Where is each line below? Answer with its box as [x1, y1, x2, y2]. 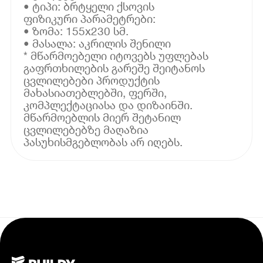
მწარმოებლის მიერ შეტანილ [23, 110, 181, 124]
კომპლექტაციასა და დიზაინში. [23, 97, 193, 112]
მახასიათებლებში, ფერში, [23, 85, 167, 99]
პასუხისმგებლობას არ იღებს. [23, 134, 183, 149]
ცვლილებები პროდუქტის [23, 73, 160, 87]
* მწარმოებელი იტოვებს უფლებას [23, 48, 209, 62]
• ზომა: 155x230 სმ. [23, 23, 129, 38]
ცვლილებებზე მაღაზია [23, 122, 149, 136]
